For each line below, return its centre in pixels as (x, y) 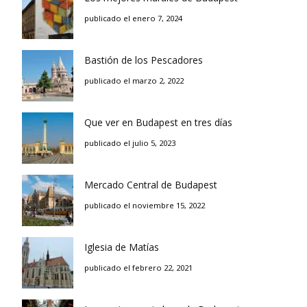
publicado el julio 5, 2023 (130, 143)
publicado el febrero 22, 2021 (138, 268)
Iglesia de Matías (122, 247)
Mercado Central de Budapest (151, 185)
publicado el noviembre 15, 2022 (145, 205)
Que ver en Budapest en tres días (158, 122)
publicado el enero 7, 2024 (133, 18)
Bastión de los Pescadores (144, 60)
